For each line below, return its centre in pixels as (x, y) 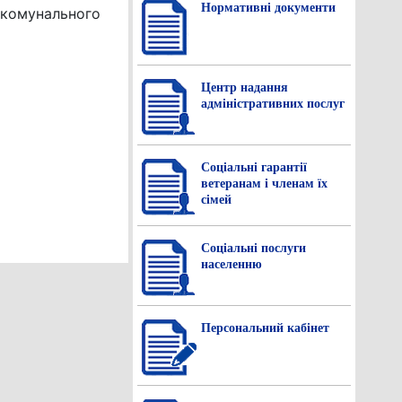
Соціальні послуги (253, 248)
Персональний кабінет (265, 328)
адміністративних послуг (273, 104)
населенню (232, 264)
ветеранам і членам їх (264, 184)
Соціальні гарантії (254, 167)
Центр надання (245, 87)
